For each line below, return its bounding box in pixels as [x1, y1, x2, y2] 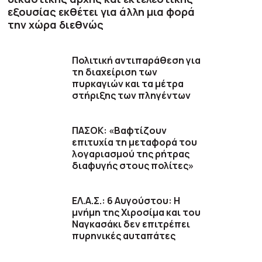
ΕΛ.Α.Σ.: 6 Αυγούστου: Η [72, 194, 181, 207]
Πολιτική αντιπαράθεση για [72, 53, 201, 67]
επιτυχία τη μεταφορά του [72, 135, 198, 149]
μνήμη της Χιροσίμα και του [72, 205, 201, 219]
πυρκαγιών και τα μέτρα [72, 77, 184, 90]
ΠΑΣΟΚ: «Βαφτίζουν [72, 123, 167, 137]
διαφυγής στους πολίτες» [72, 158, 194, 172]
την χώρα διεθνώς [8, 17, 104, 32]
